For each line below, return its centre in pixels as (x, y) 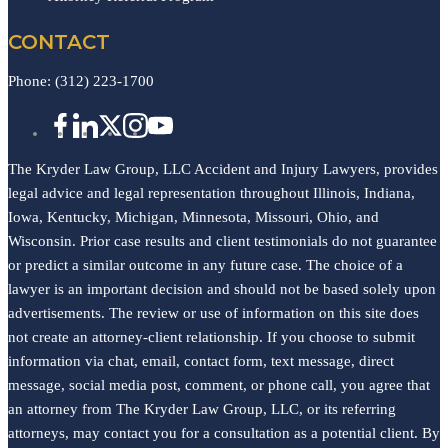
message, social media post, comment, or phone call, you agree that (219, 384)
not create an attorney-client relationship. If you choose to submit (211, 336)
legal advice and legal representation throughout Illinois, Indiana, (211, 192)
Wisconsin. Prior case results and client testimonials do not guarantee (222, 240)
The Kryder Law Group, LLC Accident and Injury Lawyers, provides (223, 168)
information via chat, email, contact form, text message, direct (201, 360)
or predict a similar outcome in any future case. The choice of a (205, 264)
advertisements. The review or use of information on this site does (213, 312)
